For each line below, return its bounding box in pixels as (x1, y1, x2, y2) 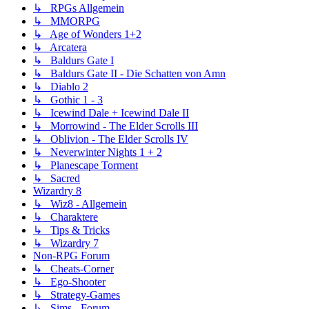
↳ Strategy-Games (33, 289, 120, 301)
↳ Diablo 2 (33, 81, 88, 93)
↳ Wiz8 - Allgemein (33, 198, 127, 210)
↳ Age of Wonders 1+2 (33, 28, 141, 41)
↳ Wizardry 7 (33, 237, 99, 250)
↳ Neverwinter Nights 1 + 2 (33, 146, 162, 159)
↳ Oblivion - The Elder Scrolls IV (33, 133, 188, 146)
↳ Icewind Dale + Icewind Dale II (33, 107, 189, 119)
